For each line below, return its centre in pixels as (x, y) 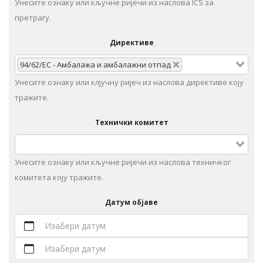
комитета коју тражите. (59, 178)
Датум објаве (131, 202)
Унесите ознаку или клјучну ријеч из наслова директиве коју (129, 82)
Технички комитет (131, 122)
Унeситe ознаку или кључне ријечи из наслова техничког (123, 162)
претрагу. (33, 18)
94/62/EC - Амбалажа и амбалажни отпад (96, 65)
